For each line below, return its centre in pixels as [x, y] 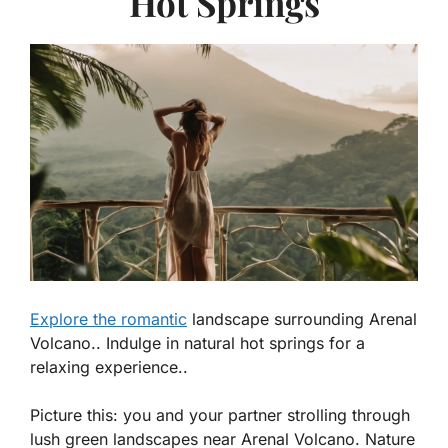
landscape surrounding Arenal [302, 319]
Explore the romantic [108, 319]
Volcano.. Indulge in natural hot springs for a [197, 343]
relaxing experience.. [109, 367]
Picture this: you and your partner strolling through [220, 415]
